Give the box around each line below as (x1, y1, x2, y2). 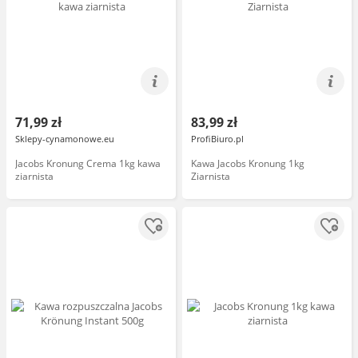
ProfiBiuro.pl (191, 133, 244, 145)
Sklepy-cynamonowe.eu (15, 133, 114, 145)
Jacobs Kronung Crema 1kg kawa (15, 157, 161, 170)
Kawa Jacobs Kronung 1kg (191, 157, 304, 170)
